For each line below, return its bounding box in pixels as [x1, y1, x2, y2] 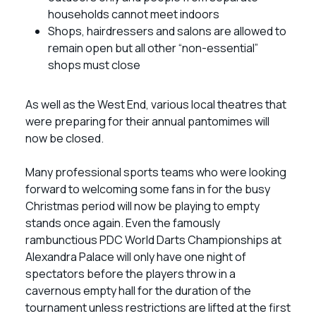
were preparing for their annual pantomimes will [25, 114, 269, 129]
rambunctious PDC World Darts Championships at [25, 232, 281, 248]
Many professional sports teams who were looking [25, 164, 286, 180]
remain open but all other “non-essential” [48, 40, 258, 56]
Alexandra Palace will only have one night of [25, 249, 246, 265]
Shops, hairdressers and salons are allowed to [48, 23, 286, 39]
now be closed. [25, 130, 106, 146]
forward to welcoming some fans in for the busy [25, 181, 270, 197]
